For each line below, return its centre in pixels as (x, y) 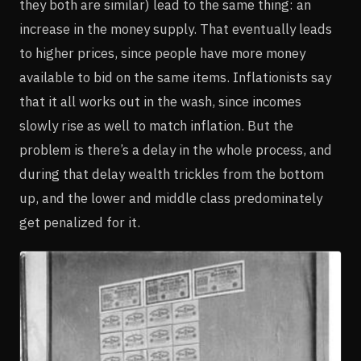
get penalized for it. (80, 223)
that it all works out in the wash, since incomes (160, 102)
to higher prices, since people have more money (162, 54)
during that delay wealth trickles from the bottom (172, 174)
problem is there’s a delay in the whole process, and (176, 150)
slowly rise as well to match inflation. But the (156, 126)
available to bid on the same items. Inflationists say (175, 78)
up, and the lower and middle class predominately (171, 199)
